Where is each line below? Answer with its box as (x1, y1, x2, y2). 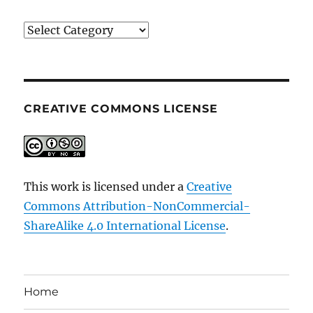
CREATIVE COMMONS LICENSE (24, 101, 218, 115)
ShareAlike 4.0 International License (24, 218, 226, 233)
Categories (23, 22, 82, 36)
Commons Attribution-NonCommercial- (24, 198, 251, 213)
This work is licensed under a (24, 179, 187, 194)
